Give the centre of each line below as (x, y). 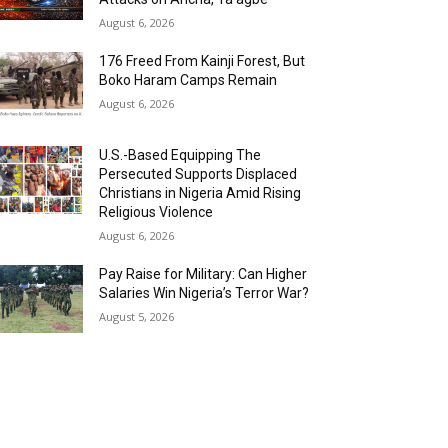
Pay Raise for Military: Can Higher (203, 274)
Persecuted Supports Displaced (198, 174)
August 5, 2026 (137, 317)
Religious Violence (156, 212)
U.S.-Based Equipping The (180, 155)
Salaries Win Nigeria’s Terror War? (204, 293)
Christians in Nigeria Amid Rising (200, 193)
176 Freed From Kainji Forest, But (202, 61)
